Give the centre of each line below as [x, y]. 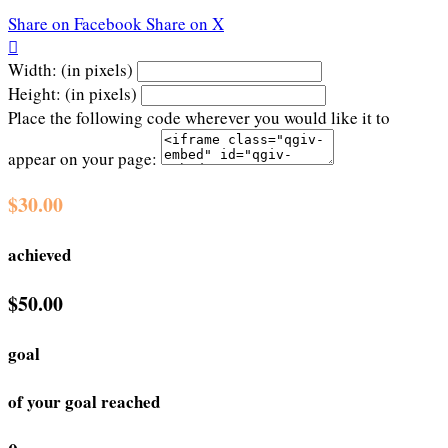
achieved [39, 254]
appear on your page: [82, 159]
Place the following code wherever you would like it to [199, 118]
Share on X [185, 24]
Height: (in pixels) [72, 94]
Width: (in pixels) [70, 70]
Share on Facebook [75, 24]
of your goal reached [84, 401]
